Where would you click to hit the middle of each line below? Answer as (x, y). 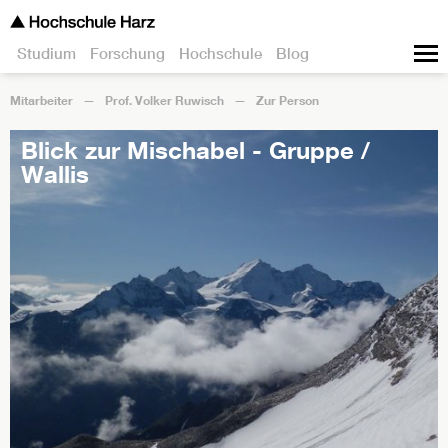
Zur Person (287, 100)
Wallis (55, 173)
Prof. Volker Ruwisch (164, 100)
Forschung (127, 53)
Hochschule (220, 53)
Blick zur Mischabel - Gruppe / (195, 149)
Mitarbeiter (41, 100)
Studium (46, 53)
